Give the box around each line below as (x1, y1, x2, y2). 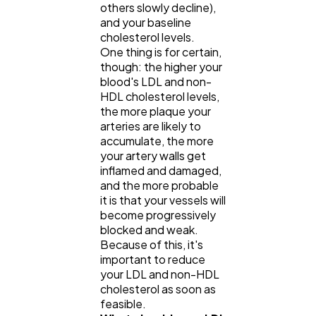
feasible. (100, 296, 146, 311)
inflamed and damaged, (100, 162, 221, 178)
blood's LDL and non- (100, 73, 212, 89)
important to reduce (100, 251, 205, 267)
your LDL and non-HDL (100, 266, 219, 281)
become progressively (100, 207, 216, 222)
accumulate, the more (100, 133, 214, 148)
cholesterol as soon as (100, 281, 216, 296)
